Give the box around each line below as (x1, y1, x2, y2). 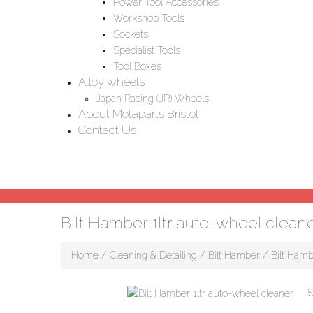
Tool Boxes (113, 60, 161, 72)
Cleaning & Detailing (110, 249, 197, 261)
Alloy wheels (78, 74, 145, 89)
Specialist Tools (113, 44, 180, 56)
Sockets (113, 28, 148, 40)
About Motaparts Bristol (78, 106, 198, 121)
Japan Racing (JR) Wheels (96, 92, 209, 104)
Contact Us (78, 122, 136, 137)
